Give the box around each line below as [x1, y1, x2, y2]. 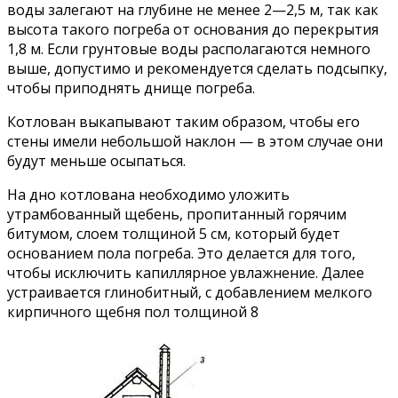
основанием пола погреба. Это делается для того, [7, 243, 355, 264]
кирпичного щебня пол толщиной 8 [7, 302, 259, 322]
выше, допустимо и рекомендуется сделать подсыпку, [7, 59, 387, 79]
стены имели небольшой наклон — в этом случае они [7, 131, 383, 152]
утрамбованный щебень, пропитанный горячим [7, 204, 346, 225]
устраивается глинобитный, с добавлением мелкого [7, 283, 372, 303]
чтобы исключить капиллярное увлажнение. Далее [7, 263, 364, 283]
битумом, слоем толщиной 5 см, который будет [7, 224, 340, 244]
